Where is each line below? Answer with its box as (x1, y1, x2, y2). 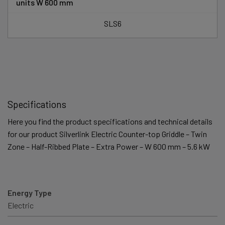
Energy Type (8, 188, 52, 198)
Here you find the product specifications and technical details (8, 117, 212, 127)
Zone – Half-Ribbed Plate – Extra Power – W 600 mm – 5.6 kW (8, 142, 210, 152)
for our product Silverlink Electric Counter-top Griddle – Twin (8, 129, 207, 139)
